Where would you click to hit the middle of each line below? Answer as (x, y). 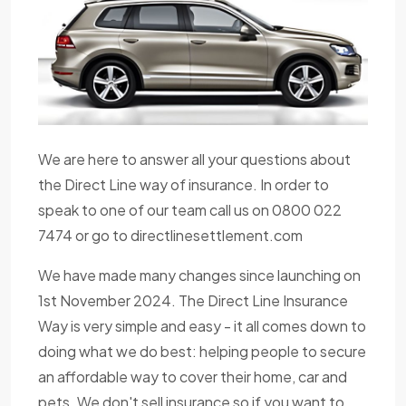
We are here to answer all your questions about (194, 159)
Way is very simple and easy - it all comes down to (202, 326)
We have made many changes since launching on (199, 275)
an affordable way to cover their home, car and (193, 377)
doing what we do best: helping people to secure (202, 352)
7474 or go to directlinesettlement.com (170, 236)
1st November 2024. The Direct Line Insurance (193, 301)
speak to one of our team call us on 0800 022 (190, 210)
